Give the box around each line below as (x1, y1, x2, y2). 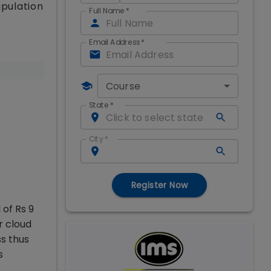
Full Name (89, 5, 125, 16)
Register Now (131, 179, 188, 191)
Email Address (89, 37, 140, 48)
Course (106, 79, 140, 93)
